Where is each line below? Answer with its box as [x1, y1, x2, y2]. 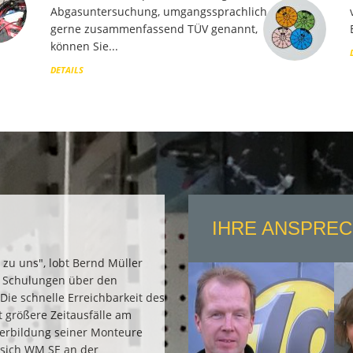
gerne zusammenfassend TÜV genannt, [50, 20, 258, 36]
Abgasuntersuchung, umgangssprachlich [50, 3, 267, 19]
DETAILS [50, 63, 84, 76]
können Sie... [50, 38, 118, 54]
